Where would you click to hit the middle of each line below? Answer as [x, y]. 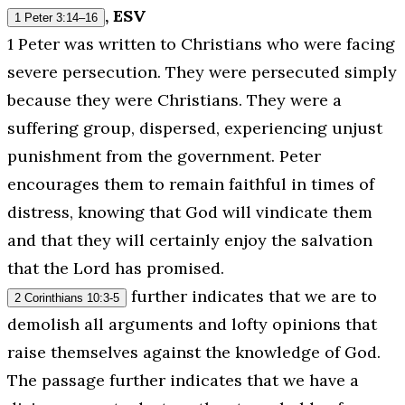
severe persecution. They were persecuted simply [202, 72]
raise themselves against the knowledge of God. [194, 353]
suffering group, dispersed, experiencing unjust [195, 128]
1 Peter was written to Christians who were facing [201, 44]
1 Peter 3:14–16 [56, 18]
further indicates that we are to [252, 297]
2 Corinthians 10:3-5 [67, 298]
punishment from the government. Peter [164, 156]
